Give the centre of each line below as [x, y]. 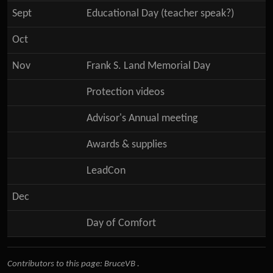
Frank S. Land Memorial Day [148, 66]
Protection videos [126, 92]
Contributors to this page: [56, 264]
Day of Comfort [121, 223]
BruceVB [120, 264]
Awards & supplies [127, 145]
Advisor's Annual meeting [142, 119]
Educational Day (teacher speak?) [160, 14]
